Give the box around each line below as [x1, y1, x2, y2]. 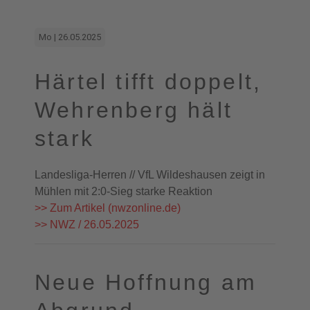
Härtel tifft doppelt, [35, 69, 262, 94]
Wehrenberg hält [35, 98, 232, 122]
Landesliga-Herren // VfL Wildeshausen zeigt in [35, 169, 265, 181]
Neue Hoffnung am [35, 270, 257, 295]
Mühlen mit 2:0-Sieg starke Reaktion [35, 185, 212, 197]
